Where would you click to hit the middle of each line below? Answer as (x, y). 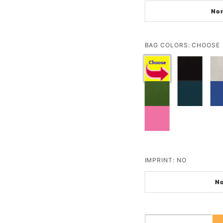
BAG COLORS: (168, 45)
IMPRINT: (161, 160)
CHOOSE (206, 45)
